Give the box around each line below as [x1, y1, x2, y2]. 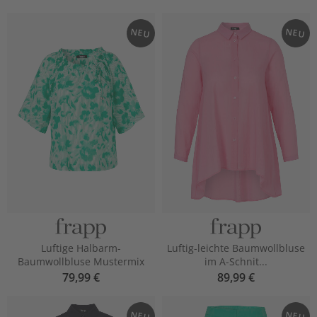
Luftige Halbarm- [41, 241, 121, 255]
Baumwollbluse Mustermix [18, 255, 144, 269]
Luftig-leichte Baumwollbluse [167, 241, 305, 255]
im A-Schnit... [204, 255, 267, 269]
